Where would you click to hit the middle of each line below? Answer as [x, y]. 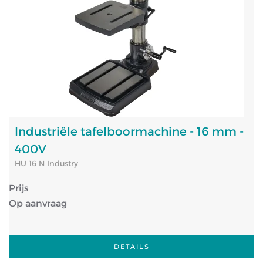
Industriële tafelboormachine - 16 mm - [129, 131]
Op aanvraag [38, 203]
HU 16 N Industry [46, 163]
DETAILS [131, 247]
